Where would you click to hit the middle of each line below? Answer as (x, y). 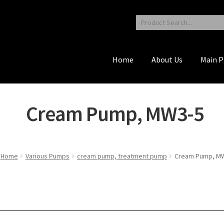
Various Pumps (47, 156)
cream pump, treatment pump (122, 156)
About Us (167, 59)
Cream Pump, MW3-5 (114, 114)
